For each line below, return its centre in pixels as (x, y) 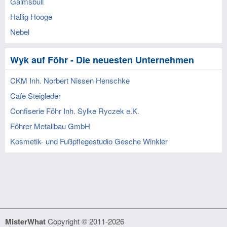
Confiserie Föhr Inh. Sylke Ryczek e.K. (75, 111)
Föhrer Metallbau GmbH (50, 126)
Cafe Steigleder (35, 96)
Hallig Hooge (31, 16)
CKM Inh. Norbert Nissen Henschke (70, 80)
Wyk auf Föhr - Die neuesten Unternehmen (102, 60)
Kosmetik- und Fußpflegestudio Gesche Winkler (89, 141)
